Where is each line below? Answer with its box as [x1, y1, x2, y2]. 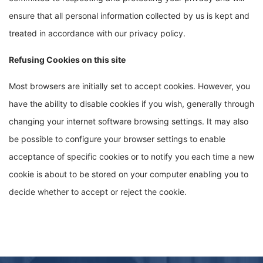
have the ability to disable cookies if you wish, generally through [9, 99, 254, 109]
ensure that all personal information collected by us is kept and [9, 11, 249, 21]
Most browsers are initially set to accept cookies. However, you [9, 81, 250, 91]
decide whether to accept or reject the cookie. [9, 187, 187, 197]
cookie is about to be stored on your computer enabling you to [9, 169, 248, 179]
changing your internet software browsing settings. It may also [9, 116, 248, 126]
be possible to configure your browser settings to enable [9, 134, 225, 144]
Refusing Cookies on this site [9, 55, 126, 65]
